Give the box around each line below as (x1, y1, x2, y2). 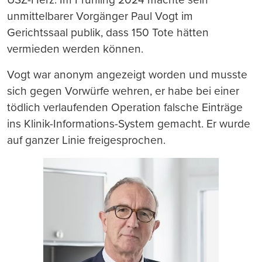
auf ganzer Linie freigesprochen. (7, 133, 166, 147)
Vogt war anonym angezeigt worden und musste (7, 68, 247, 82)
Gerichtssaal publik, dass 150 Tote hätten (7, 26, 209, 40)
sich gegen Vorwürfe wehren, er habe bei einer (7, 84, 239, 98)
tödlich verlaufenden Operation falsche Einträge (7, 101, 243, 115)
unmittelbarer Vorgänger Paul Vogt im (7, 9, 193, 23)
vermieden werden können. (7, 42, 143, 56)
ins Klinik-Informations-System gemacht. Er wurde (7, 117, 250, 131)
